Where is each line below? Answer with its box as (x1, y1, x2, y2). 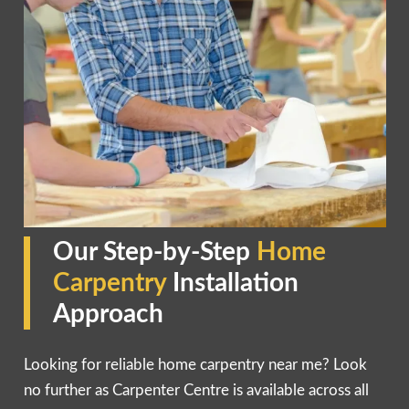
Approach (52, 300, 163, 327)
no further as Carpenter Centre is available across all (23, 382, 369, 398)
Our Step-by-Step (52, 238, 257, 265)
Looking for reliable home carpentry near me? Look (23, 356, 367, 372)
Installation (172, 269, 299, 296)
